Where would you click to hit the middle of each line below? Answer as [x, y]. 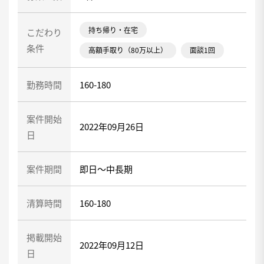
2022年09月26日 [112, 126]
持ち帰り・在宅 [113, 29]
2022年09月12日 [112, 245]
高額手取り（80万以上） [128, 50]
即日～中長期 [106, 169]
